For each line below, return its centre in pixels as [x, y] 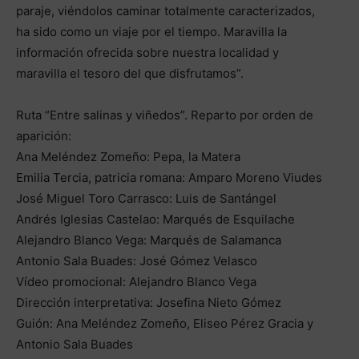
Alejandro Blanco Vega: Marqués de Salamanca [149, 240]
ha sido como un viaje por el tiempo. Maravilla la [151, 31]
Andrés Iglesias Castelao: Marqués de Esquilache [155, 219]
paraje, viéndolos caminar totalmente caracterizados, [165, 10]
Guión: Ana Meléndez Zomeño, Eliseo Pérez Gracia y [165, 323]
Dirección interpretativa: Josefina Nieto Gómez [149, 302]
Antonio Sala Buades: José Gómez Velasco [137, 260]
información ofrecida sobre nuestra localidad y [147, 52]
